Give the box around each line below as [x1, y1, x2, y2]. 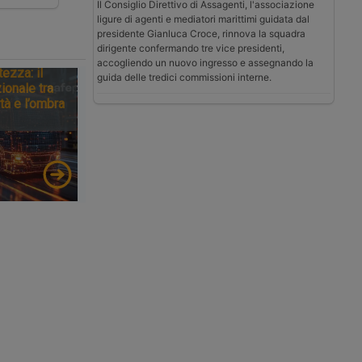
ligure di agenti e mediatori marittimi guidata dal [97, 12, 309, 25]
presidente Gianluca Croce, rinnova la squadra [97, 27, 305, 40]
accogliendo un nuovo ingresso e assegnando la [97, 56, 314, 69]
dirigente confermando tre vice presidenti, [97, 41, 284, 54]
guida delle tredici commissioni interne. [97, 70, 271, 83]
